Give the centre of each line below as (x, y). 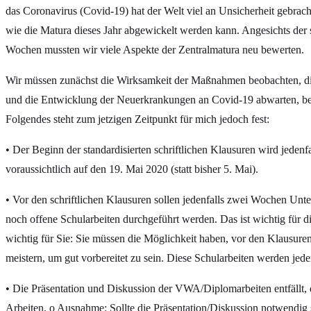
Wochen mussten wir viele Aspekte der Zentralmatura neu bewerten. (155, 50)
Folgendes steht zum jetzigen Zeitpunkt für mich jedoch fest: (137, 119)
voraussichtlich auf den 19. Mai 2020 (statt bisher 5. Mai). (132, 169)
